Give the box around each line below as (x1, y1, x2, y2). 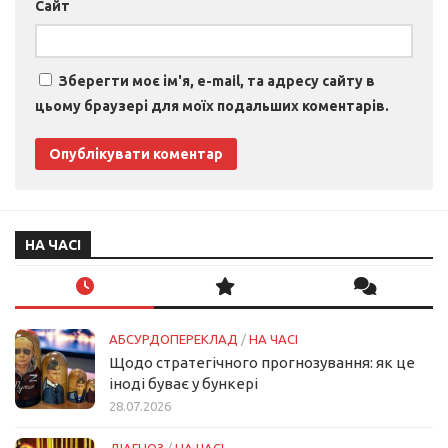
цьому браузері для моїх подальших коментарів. (35, 97, 389, 114)
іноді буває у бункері (109, 374, 258, 392)
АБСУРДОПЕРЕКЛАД (109, 331, 238, 346)
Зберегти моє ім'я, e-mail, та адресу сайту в (59, 72, 375, 89)
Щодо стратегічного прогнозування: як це (109, 353, 415, 371)
